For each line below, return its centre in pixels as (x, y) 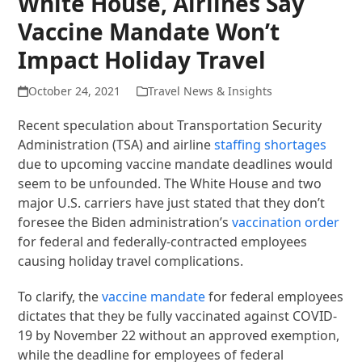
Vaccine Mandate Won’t (149, 31)
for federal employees (275, 296)
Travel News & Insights (210, 90)
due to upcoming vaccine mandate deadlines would (176, 164)
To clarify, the (60, 296)
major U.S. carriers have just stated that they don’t (172, 202)
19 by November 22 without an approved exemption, (179, 335)
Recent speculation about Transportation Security (170, 125)
